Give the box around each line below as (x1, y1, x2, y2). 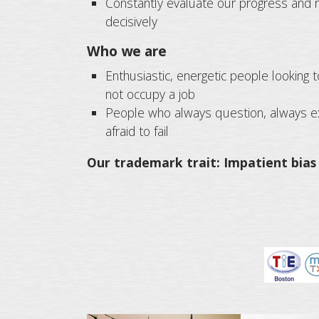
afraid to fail (105, 122, 169, 140)
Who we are (87, 41, 167, 61)
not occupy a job (105, 85, 196, 103)
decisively (105, 13, 158, 30)
